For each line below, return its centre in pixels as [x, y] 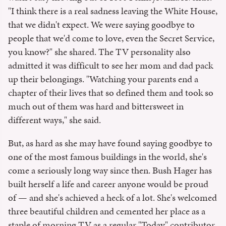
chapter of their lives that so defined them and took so [111, 92]
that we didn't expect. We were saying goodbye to [101, 24]
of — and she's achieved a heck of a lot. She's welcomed [112, 197]
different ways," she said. [54, 120]
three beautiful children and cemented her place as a [107, 211]
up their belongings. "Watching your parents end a [103, 79]
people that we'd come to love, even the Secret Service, [111, 38]
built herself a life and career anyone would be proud [108, 184]
